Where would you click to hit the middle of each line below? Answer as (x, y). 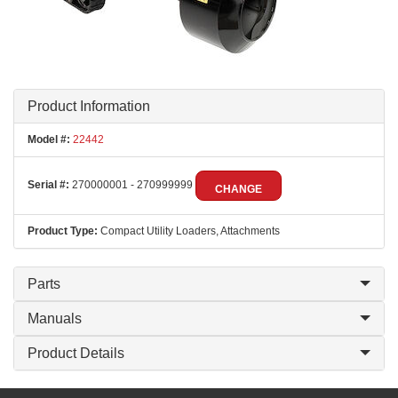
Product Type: (63, 231)
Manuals (55, 318)
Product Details (76, 353)
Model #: (49, 139)
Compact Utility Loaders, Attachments (189, 231)
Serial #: (48, 185)
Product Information (89, 106)
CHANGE (239, 189)
